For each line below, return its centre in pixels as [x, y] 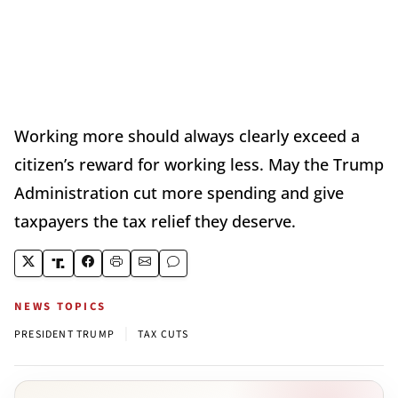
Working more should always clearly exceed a [187, 135]
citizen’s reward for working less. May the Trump [199, 164]
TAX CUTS [163, 334]
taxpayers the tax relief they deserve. [155, 221]
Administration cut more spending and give [179, 192]
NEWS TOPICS [60, 306]
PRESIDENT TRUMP [64, 334]
